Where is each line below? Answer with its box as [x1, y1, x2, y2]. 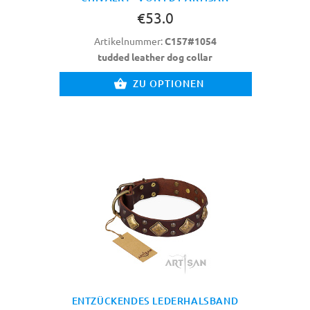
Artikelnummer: [93, 35, 165, 48]
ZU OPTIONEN [133, 77, 204, 91]
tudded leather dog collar [98, 51, 212, 64]
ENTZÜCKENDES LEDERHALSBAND [71, 293, 239, 307]
